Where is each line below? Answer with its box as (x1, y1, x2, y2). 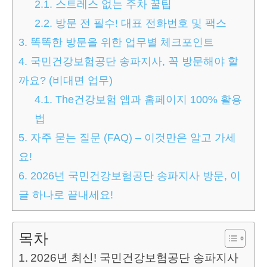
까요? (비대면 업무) (18, 74, 113, 86)
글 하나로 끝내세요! (18, 188, 113, 201)
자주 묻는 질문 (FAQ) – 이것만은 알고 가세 (27, 131, 236, 144)
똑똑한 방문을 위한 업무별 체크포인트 (27, 36, 214, 48)
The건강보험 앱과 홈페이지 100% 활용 (52, 93, 243, 105)
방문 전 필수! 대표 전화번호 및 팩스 (52, 17, 227, 29)
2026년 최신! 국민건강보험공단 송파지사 (30, 251, 238, 264)
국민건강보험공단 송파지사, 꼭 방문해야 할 (27, 55, 238, 67)
